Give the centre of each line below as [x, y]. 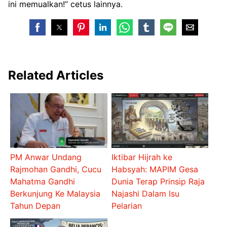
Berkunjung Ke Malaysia [55, 193]
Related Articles [56, 75]
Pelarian [126, 205]
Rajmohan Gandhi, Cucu [56, 169]
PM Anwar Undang [46, 157]
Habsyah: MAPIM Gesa [155, 169]
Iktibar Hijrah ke [142, 157]
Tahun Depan [35, 205]
